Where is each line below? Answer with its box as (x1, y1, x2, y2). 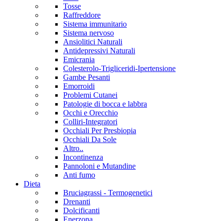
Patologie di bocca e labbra (63, 100, 147, 108)
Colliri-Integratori (63, 117, 117, 126)
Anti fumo (63, 171, 95, 179)
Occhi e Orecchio (63, 109, 118, 117)
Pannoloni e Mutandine (63, 162, 136, 170)
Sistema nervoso (63, 29, 114, 37)
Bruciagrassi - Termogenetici (63, 188, 152, 197)
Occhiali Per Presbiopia (63, 126, 136, 135)
